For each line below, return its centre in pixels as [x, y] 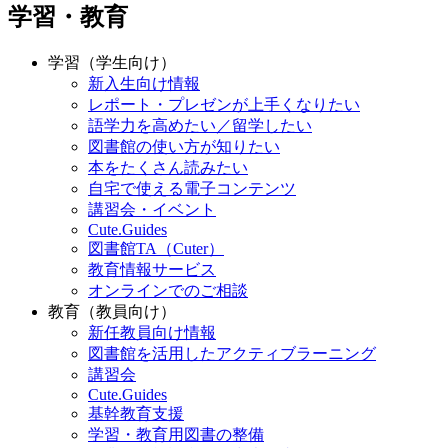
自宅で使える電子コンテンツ [192, 188]
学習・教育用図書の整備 [176, 434]
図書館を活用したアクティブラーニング [232, 353]
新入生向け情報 [144, 83]
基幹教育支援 [136, 413]
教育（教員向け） [112, 311]
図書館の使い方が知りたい [184, 146]
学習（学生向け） [112, 62]
